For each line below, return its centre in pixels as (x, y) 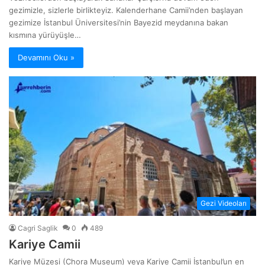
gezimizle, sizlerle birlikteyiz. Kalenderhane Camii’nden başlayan (126, 10)
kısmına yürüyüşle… (45, 35)
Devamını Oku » (46, 58)
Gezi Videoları (223, 203)
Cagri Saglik (38, 228)
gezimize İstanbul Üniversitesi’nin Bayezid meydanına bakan (119, 23)
